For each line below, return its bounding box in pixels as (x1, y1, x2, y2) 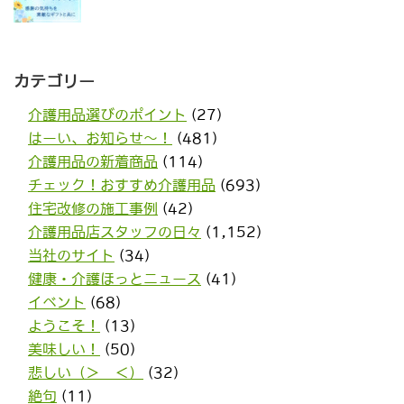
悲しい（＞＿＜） (28, 365, 143, 380)
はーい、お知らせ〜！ (28, 131, 172, 145)
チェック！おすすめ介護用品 (28, 178, 216, 192)
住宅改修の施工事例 (28, 201, 158, 216)
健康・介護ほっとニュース (28, 271, 201, 286)
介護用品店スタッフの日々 (28, 225, 201, 239)
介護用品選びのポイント (28, 107, 187, 122)
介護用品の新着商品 (28, 154, 158, 169)
